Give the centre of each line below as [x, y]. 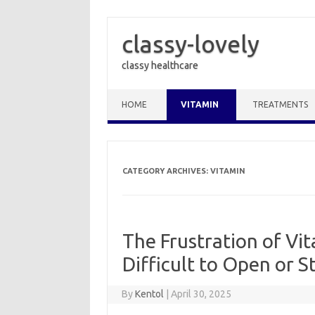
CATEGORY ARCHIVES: [166, 171]
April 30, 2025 [201, 294]
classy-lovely [191, 44]
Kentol [150, 294]
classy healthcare [160, 65]
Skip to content [141, 94]
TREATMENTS [280, 104]
